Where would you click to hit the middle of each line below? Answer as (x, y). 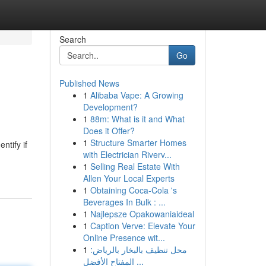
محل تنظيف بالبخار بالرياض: (138, 249)
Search (72, 39)
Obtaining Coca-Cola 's (133, 190)
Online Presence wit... (124, 237)
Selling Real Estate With (135, 166)
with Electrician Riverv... (127, 154)
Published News (89, 83)
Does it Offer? (109, 131)
